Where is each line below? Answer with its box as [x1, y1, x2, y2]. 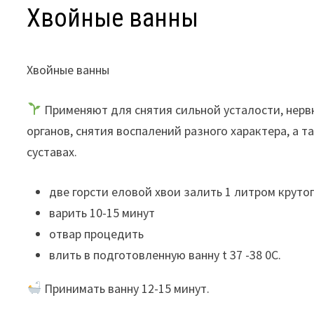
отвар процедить [49, 225, 144, 242]
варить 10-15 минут [49, 204, 156, 221]
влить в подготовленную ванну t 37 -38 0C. [49, 246, 282, 263]
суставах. [27, 143, 78, 160]
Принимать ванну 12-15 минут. [41, 280, 210, 296]
